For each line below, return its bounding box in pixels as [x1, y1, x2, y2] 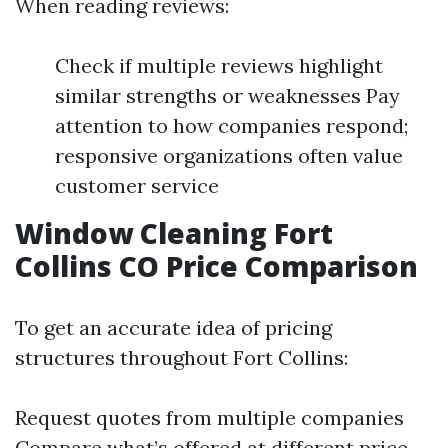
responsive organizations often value [55, 143, 403, 168]
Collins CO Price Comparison [15, 247, 418, 285]
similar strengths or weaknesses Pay [55, 83, 400, 108]
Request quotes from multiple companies [15, 405, 404, 430]
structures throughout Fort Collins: [15, 345, 348, 370]
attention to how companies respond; [55, 113, 408, 138]
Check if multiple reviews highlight [55, 53, 383, 78]
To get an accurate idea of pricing [15, 315, 332, 340]
